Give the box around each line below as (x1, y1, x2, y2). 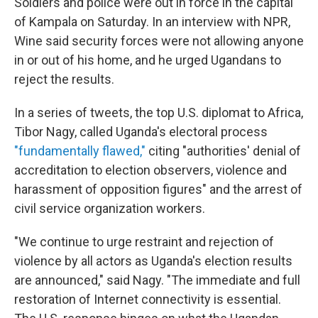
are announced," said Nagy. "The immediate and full (14, 273, 300, 287)
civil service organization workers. (14, 201, 205, 216)
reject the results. (14, 72, 114, 87)
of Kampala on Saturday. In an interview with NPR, (14, 14, 290, 29)
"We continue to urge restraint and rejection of (14, 234, 274, 249)
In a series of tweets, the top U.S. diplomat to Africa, (14, 105, 303, 120)
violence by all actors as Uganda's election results (14, 253, 292, 268)
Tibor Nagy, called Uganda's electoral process (14, 124, 268, 139)
